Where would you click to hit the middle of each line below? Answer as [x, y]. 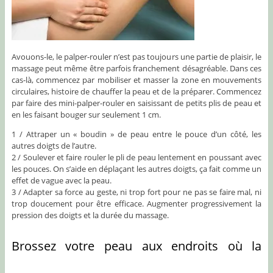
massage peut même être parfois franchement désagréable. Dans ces [136, 69]
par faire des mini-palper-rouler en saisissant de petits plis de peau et [136, 103]
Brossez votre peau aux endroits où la [136, 246]
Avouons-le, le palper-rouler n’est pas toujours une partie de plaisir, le [136, 57]
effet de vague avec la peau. [61, 181]
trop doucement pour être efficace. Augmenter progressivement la [136, 204]
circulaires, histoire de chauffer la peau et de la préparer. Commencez [136, 92]
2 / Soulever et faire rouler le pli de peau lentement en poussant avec [136, 158]
